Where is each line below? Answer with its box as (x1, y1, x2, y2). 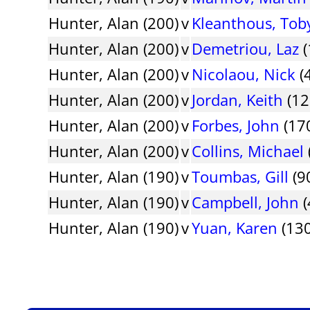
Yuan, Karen (192, 217, 278, 238)
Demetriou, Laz (192, 37, 300, 59)
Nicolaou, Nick (192, 63, 296, 84)
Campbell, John (192, 191, 300, 212)
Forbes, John (192, 114, 280, 136)
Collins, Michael (192, 140, 304, 161)
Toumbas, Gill (192, 165, 289, 187)
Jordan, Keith (192, 89, 284, 110)
